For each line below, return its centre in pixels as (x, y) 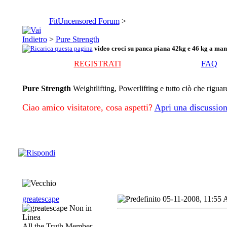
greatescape (41, 199)
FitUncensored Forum (84, 21)
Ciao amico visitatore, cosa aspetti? (87, 107)
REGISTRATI (97, 64)
